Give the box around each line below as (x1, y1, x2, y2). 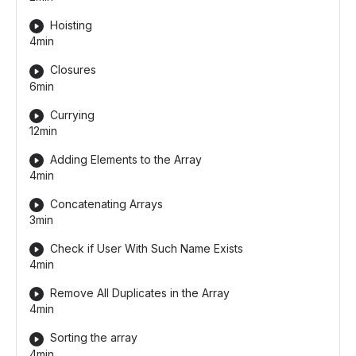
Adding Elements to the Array (50, 152, 202, 166)
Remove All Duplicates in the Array (50, 286, 230, 300)
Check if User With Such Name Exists (50, 242, 243, 256)
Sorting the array (50, 331, 137, 345)
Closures (50, 63, 96, 77)
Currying (50, 107, 95, 122)
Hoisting (50, 18, 92, 33)
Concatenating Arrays (50, 196, 163, 211)
